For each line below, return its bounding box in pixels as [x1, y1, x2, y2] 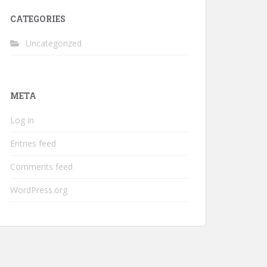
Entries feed [10, 138, 56, 149]
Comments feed [10, 161, 73, 172]
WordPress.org [10, 184, 67, 195]
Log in [10, 114, 34, 126]
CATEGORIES [10, 13, 66, 24]
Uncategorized [26, 38, 82, 49]
